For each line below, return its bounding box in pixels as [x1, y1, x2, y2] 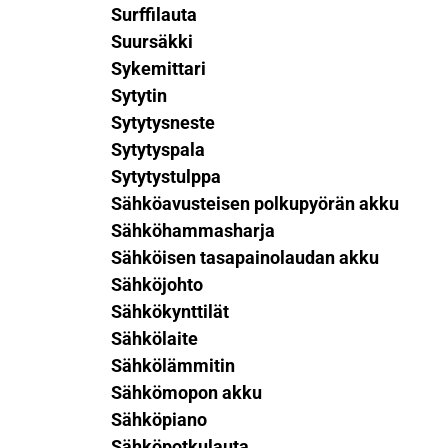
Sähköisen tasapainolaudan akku [110, 247, 379, 268]
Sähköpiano [110, 409, 207, 430]
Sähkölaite [110, 328, 198, 349]
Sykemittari [110, 58, 206, 79]
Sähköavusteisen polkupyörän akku [110, 193, 399, 214]
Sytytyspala [110, 139, 205, 160]
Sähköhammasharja [110, 220, 275, 241]
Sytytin [110, 85, 167, 106]
